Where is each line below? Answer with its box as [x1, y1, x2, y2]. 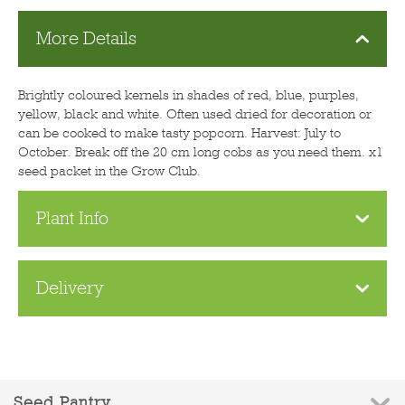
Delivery [35, 278, 104, 299]
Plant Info [35, 208, 108, 230]
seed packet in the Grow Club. [18, 162, 201, 179]
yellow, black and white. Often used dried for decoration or [18, 105, 372, 122]
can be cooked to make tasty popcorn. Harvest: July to [18, 124, 341, 141]
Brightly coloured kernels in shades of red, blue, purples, [18, 86, 359, 103]
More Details [35, 28, 137, 50]
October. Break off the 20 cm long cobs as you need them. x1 [18, 143, 383, 160]
